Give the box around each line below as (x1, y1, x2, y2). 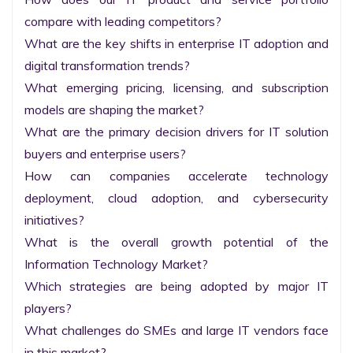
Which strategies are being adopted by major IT (24, 278, 329, 294)
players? (24, 300, 72, 316)
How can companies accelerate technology (24, 168, 329, 184)
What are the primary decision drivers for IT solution (24, 124, 329, 139)
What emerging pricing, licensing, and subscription (24, 80, 329, 95)
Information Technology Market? (24, 256, 208, 272)
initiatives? (24, 212, 84, 228)
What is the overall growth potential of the (24, 234, 329, 250)
